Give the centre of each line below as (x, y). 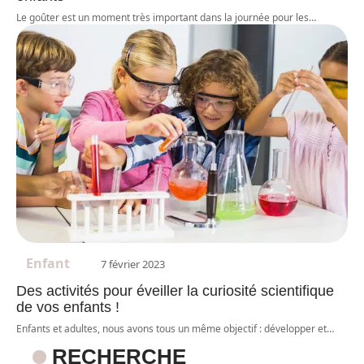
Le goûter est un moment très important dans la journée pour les (162, 17)
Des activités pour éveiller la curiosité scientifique (175, 290)
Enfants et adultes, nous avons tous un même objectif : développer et (171, 328)
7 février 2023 (133, 264)
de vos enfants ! (68, 307)
